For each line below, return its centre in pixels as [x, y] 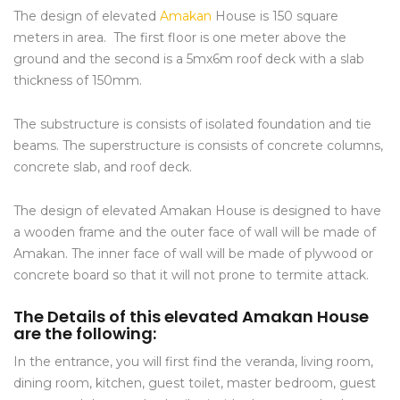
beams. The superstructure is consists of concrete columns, [198, 146]
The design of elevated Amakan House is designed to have [197, 211]
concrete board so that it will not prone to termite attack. [191, 275]
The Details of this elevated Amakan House [191, 317]
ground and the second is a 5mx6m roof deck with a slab [189, 59]
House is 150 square [275, 17]
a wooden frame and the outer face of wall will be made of [195, 233]
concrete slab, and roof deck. [103, 167]
